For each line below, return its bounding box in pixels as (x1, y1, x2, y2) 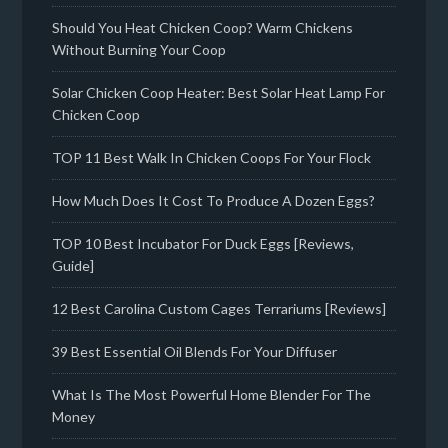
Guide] (52, 257, 95, 275)
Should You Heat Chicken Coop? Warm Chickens (52, 19, 354, 37)
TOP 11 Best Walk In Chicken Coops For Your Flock (52, 149, 372, 167)
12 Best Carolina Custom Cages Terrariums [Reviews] (52, 300, 387, 318)
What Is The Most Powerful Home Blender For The (52, 386, 372, 404)
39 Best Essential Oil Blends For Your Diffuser (52, 343, 338, 361)
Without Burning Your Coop (52, 41, 227, 59)
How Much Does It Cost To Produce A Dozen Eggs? (52, 192, 376, 210)
